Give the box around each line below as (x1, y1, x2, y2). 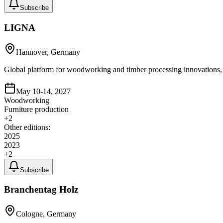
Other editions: (4, 122, 50, 131)
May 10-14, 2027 (16, 87, 71, 96)
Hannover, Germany (16, 47, 80, 56)
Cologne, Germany (16, 210, 76, 218)
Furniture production (4, 105, 69, 113)
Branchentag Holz (4, 184, 78, 195)
